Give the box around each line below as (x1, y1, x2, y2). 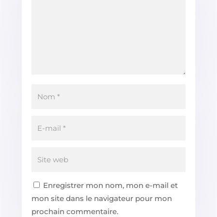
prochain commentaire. (31, 206, 118, 216)
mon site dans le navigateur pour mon (31, 193, 172, 203)
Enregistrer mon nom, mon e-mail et (43, 180, 178, 190)
